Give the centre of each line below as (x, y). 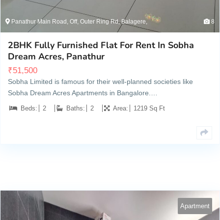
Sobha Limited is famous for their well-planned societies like (100, 82)
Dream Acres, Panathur (56, 57)
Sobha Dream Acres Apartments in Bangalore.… (83, 93)
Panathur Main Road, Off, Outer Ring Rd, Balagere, (79, 22)
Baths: (76, 109)
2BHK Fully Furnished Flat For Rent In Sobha (101, 45)
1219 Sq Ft (149, 109)
